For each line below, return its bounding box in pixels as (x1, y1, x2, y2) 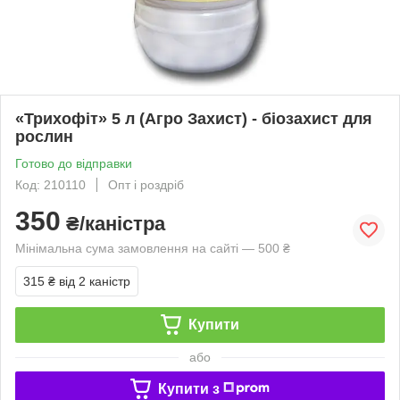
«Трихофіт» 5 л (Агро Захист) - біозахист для (15, 109, 372, 128)
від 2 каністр (59, 273, 130, 288)
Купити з (157, 380, 220, 396)
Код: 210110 (15, 177, 86, 192)
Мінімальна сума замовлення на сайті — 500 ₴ (15, 240, 290, 255)
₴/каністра (61, 212, 165, 235)
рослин (15, 127, 73, 146)
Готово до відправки (15, 155, 132, 171)
